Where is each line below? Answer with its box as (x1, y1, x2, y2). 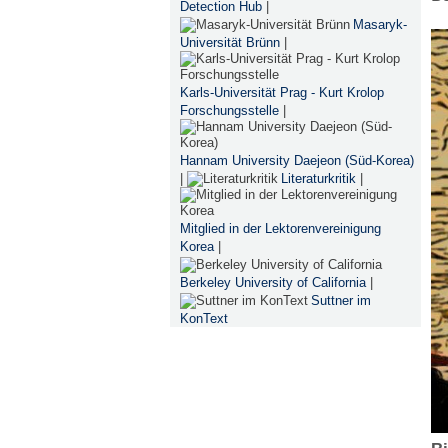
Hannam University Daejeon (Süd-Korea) (179, 153, 414, 168)
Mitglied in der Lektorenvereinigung (179, 221, 381, 236)
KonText (179, 311, 228, 326)
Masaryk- (352, 17, 407, 32)
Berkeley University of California (179, 275, 366, 290)
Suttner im (310, 293, 371, 308)
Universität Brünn (179, 35, 280, 50)
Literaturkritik (280, 171, 356, 186)
